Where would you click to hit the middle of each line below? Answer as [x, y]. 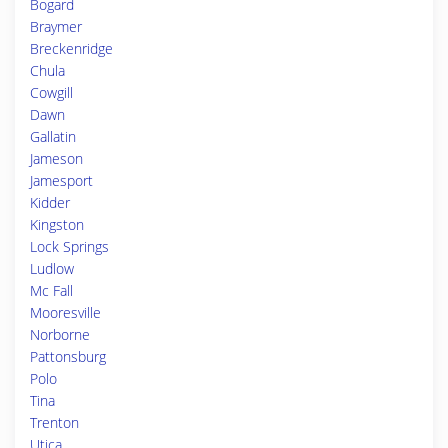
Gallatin [53, 136]
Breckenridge [71, 48]
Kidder [50, 202]
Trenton [54, 422]
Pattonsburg [68, 356]
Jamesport [61, 180]
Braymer [56, 26]
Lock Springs [69, 246]
